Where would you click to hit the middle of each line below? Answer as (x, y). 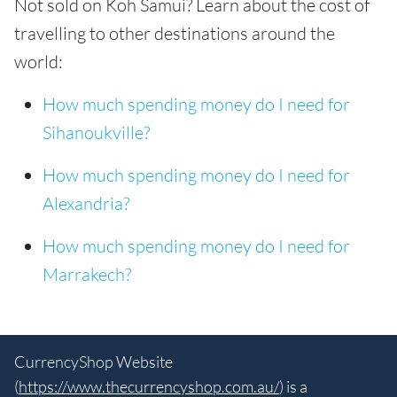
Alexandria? (86, 204)
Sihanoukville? (96, 133)
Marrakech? (87, 275)
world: (39, 62)
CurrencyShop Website (93, 362)
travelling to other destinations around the (175, 34)
